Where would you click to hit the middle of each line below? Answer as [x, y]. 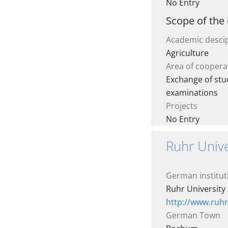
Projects [182, 106]
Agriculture [187, 53]
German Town [193, 215]
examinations [192, 93]
